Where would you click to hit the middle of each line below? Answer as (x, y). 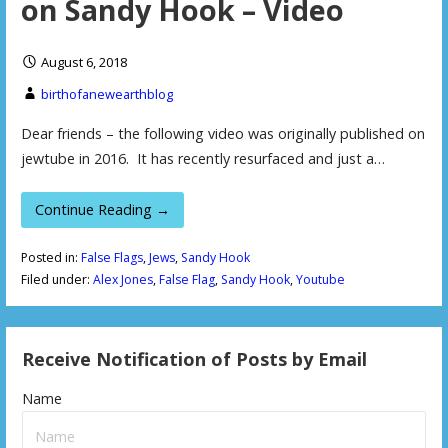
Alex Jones (122, 280)
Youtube (320, 280)
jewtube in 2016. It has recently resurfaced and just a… (202, 158)
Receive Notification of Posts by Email (195, 358)
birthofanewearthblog (106, 94)
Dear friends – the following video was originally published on (222, 133)
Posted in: (50, 258)
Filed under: (56, 280)
